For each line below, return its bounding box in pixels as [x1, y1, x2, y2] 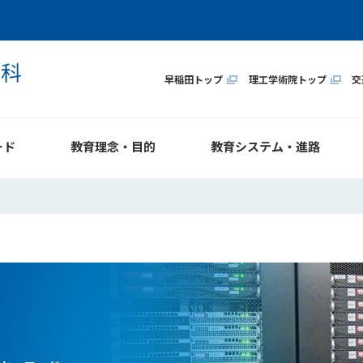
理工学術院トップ [248, 71, 327, 86]
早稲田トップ [164, 71, 223, 86]
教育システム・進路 [210, 138, 320, 155]
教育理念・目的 [70, 138, 156, 155]
